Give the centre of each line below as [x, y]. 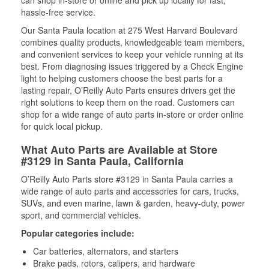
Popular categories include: [78, 233]
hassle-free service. [58, 12]
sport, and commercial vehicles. [81, 215]
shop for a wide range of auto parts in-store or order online [132, 114]
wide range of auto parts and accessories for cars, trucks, [130, 191]
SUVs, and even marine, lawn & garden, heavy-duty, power [133, 203]
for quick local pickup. [62, 126]
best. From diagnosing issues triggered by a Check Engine [132, 66]
